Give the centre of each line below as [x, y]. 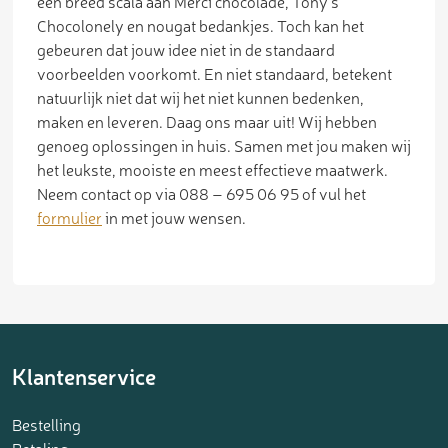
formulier [69, 217]
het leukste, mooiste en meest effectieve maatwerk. [212, 169]
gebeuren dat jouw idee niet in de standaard [186, 49]
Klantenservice [84, 376]
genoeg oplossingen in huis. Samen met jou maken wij [224, 145]
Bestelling [46, 424]
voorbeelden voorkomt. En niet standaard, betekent [214, 73]
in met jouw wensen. [174, 217]
